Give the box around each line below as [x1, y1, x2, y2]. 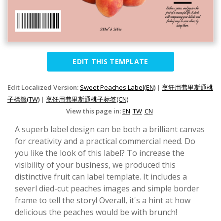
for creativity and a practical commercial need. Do [15, 135, 195, 147]
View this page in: [66, 106, 122, 115]
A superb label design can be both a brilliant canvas [15, 123, 205, 135]
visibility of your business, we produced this [15, 159, 176, 170]
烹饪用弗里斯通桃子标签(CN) [46, 94, 128, 104]
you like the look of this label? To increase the [15, 147, 184, 158]
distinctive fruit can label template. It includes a [15, 171, 187, 182]
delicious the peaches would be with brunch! [15, 206, 177, 218]
